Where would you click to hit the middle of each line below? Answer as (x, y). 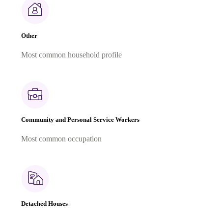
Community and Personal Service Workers (80, 119)
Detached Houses (44, 204)
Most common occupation (61, 139)
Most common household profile (71, 55)
